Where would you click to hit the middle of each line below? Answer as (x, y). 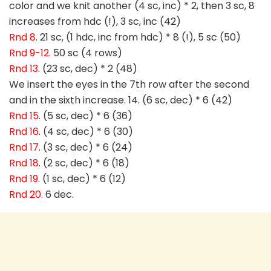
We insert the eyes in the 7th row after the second (129, 85)
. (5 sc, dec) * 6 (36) (86, 116)
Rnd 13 (24, 69)
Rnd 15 (24, 116)
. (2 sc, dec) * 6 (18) (84, 163)
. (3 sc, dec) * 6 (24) (86, 148)
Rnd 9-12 (29, 53)
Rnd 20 (25, 195)
